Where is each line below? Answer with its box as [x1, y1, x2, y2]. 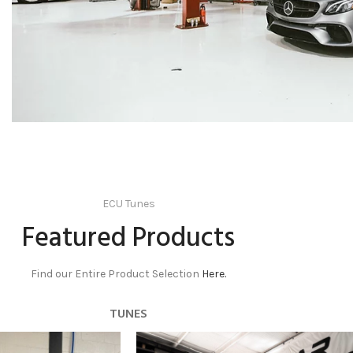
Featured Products [22, 217, 235, 261]
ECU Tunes [102, 196, 155, 210]
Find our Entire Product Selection [31, 266, 202, 281]
